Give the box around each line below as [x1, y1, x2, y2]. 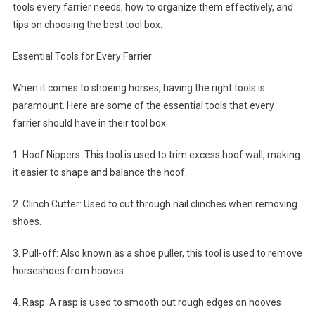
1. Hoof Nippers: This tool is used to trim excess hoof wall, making [12, 148, 300, 160]
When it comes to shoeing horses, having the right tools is [12, 82, 265, 94]
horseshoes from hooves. [12, 264, 126, 276]
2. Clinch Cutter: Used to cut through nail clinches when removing [12, 198, 297, 210]
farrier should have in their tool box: [12, 117, 168, 129]
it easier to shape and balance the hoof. [12, 166, 187, 178]
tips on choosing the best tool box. [12, 18, 162, 30]
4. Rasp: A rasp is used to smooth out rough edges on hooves [12, 296, 281, 308]
